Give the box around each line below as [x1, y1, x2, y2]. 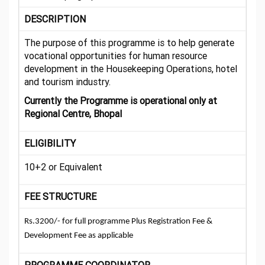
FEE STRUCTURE [24, 190, 96, 202]
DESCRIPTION [24, 13, 86, 25]
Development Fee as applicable [24, 231, 133, 240]
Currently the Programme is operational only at [24, 95, 217, 106]
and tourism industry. [24, 76, 111, 88]
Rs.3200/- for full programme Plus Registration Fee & [24, 217, 212, 226]
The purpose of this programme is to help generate [24, 37, 234, 49]
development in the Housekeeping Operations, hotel [24, 63, 237, 75]
